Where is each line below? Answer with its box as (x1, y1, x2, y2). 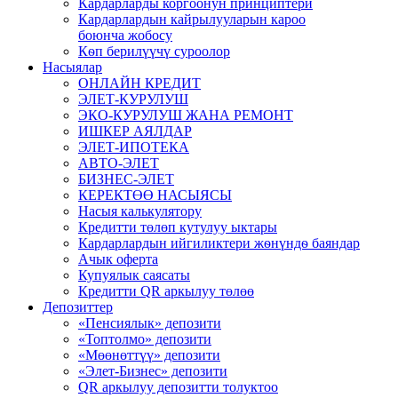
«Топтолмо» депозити (78, 330, 211, 346)
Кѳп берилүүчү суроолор (78, 43, 230, 59)
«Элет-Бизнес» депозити (78, 362, 227, 378)
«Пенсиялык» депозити (78, 314, 221, 330)
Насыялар (43, 59, 102, 75)
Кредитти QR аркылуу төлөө (78, 283, 254, 298)
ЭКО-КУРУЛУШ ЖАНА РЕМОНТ (78, 107, 293, 123)
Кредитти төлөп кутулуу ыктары (78, 219, 277, 235)
